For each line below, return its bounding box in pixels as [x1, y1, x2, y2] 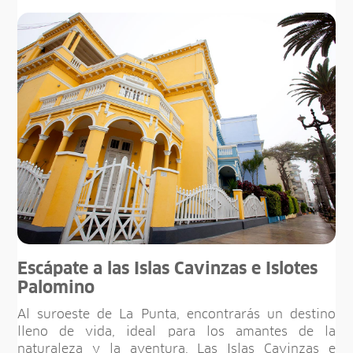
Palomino [17, 281, 95, 297]
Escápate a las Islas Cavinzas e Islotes [17, 262, 318, 278]
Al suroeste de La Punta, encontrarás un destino [17, 308, 336, 321]
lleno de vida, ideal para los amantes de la [17, 325, 336, 339]
